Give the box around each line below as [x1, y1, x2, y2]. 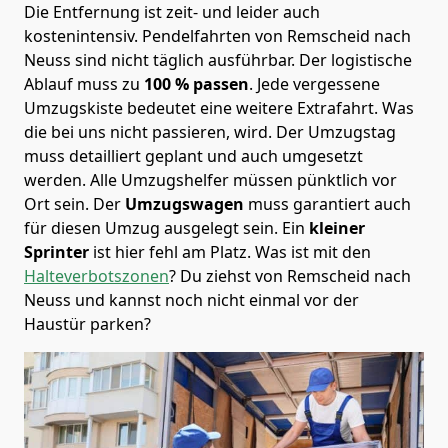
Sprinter [24, 240, 89, 263]
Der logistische [299, 48, 412, 71]
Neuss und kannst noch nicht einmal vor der [24, 288, 359, 311]
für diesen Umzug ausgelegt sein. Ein [24, 216, 305, 239]
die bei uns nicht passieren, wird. [24, 120, 276, 143]
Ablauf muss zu [24, 72, 140, 95]
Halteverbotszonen [24, 264, 169, 287]
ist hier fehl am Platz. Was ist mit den [89, 240, 371, 263]
